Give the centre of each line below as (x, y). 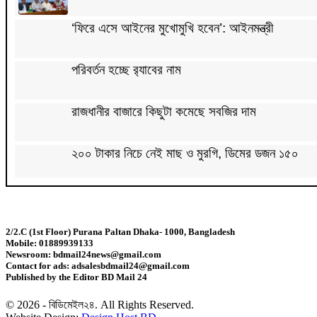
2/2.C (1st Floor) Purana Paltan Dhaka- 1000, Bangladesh (120, 231)
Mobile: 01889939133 (50, 243)
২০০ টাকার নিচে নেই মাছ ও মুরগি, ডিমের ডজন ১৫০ (185, 153)
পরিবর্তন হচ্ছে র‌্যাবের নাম (126, 69)
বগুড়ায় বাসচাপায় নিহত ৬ (125, 278)
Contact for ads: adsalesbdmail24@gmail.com (98, 265)
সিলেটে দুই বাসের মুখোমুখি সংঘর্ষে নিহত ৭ (163, 195)
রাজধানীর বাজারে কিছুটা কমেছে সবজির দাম (164, 111)
